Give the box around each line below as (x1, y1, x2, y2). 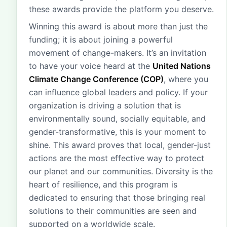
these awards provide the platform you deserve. (29, 4, 214, 14)
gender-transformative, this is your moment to (29, 127, 206, 137)
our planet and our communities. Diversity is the (29, 166, 213, 176)
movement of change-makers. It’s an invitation (29, 48, 206, 58)
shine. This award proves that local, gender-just (29, 140, 211, 150)
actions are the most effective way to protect (29, 153, 204, 163)
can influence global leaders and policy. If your (29, 87, 208, 97)
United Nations (153, 61, 211, 71)
